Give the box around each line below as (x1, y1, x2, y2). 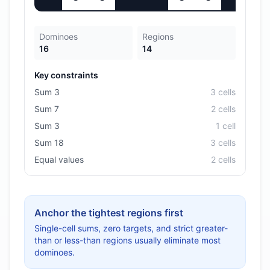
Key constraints (34, 70, 98, 80)
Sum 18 (34, 137, 64, 148)
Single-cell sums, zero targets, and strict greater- (34, 223, 228, 233)
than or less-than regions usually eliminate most (34, 235, 221, 245)
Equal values (34, 154, 84, 165)
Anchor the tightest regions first (34, 207, 183, 219)
